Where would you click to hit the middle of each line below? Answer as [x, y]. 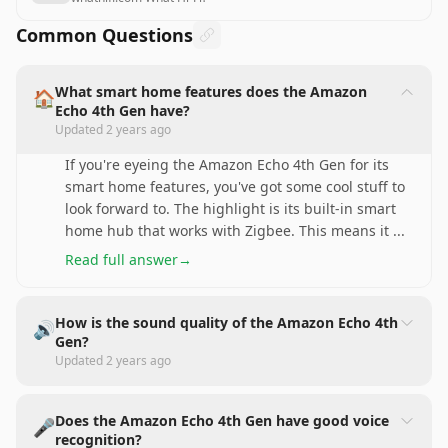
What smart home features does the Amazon [211, 91]
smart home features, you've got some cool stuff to [235, 186]
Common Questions [104, 35]
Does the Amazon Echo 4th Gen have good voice [222, 420]
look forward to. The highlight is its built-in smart [230, 208]
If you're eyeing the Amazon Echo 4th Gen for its [227, 164]
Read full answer [121, 259]
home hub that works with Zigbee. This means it [229, 230]
